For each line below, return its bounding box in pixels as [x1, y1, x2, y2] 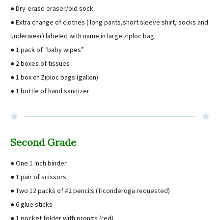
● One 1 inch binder [10, 158, 67, 167]
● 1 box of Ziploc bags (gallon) [10, 72, 98, 82]
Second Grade [10, 136, 76, 148]
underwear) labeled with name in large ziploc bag [10, 31, 154, 40]
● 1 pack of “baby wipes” [10, 45, 84, 54]
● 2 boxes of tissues [10, 58, 70, 68]
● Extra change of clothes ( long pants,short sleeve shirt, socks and [10, 17, 208, 27]
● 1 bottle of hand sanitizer [10, 86, 89, 95]
